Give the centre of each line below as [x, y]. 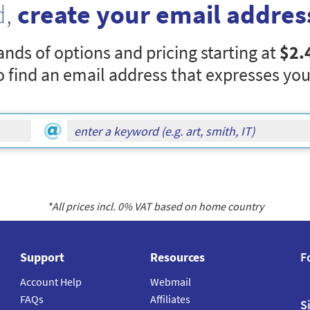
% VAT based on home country [193, 207]
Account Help [51, 282]
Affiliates [170, 299]
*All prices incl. [82, 207]
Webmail [170, 282]
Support [42, 257]
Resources [177, 257]
